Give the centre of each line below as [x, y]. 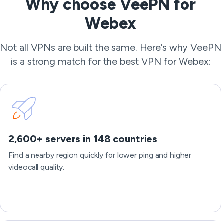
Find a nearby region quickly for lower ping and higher [100, 155]
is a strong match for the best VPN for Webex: [110, 61]
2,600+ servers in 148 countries [83, 139]
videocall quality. [37, 167]
